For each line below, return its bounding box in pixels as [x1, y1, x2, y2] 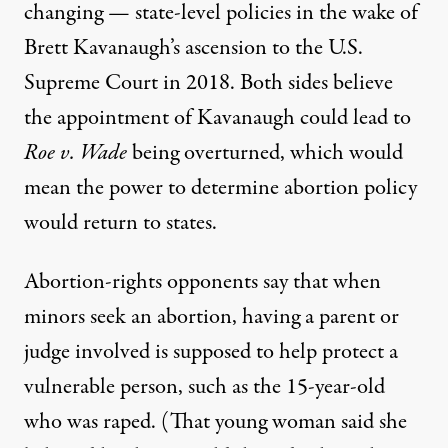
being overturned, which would [132, 137, 403, 170]
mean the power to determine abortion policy [24, 172, 417, 205]
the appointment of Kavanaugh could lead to [24, 102, 411, 135]
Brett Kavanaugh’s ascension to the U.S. [24, 32, 363, 65]
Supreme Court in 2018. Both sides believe [24, 67, 393, 100]
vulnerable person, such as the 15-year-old [24, 371, 385, 404]
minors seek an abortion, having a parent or [24, 301, 399, 334]
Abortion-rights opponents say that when [24, 266, 381, 299]
